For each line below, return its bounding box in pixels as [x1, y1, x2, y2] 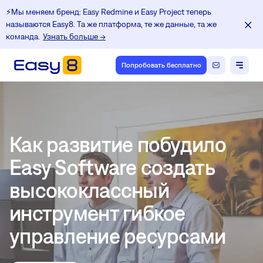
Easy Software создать [9, 154, 214, 180]
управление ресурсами [9, 223, 226, 248]
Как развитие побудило [9, 131, 226, 157]
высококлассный [9, 177, 169, 203]
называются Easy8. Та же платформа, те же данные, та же [6, 19, 217, 29]
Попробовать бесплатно [121, 61, 201, 69]
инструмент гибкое [9, 200, 186, 225]
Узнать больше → [43, 32, 106, 41]
